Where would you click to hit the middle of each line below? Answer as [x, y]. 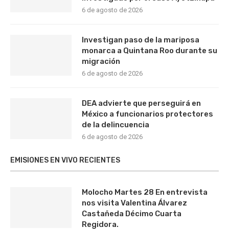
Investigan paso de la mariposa [141, 40]
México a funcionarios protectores [147, 114]
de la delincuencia [116, 125]
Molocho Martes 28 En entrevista [145, 192]
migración [101, 61]
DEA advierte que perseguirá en [141, 103]
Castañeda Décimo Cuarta [132, 214]
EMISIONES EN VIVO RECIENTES [65, 160]
